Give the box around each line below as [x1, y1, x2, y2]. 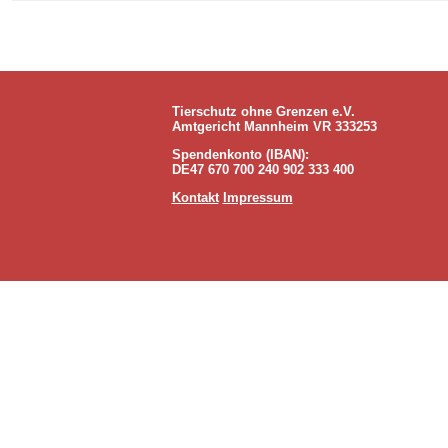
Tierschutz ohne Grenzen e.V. [171, 104, 355, 119]
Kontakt [171, 190, 219, 205]
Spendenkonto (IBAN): [171, 147, 309, 162]
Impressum [222, 190, 293, 205]
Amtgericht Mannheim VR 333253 [171, 119, 377, 134]
